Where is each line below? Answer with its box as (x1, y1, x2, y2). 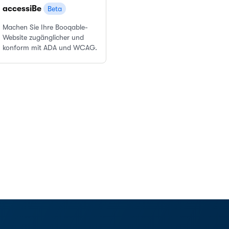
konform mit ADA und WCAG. (3, 43, 97, 52)
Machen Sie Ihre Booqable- (3, 23, 88, 31)
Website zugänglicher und (3, 33, 84, 41)
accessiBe (3, 4, 43, 13)
